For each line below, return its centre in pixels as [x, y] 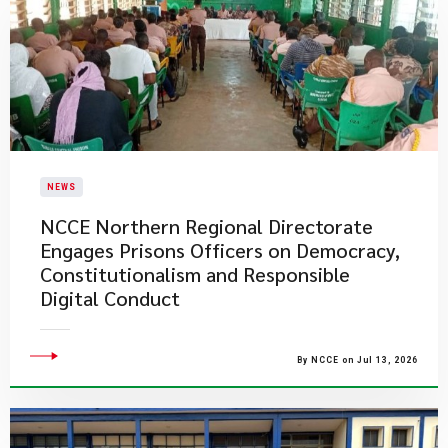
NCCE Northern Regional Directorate [206, 226]
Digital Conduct [110, 298]
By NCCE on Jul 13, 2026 [357, 360]
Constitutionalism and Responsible [195, 274]
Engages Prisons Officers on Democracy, [220, 250]
